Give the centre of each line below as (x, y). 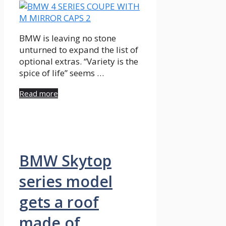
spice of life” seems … (62, 73)
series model (66, 181)
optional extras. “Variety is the (79, 61)
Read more (39, 93)
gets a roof (59, 202)
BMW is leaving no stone (68, 38)
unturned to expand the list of (79, 49)
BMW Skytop (65, 160)
